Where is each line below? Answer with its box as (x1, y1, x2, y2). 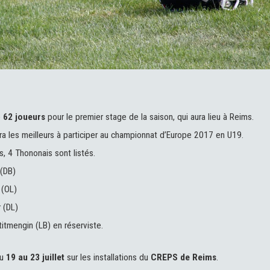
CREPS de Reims (150, 251, 216, 263)
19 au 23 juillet (5, 251, 64, 263)
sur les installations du (64, 251, 151, 263)
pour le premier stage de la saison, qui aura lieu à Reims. (47, 111, 254, 123)
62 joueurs (2, 111, 48, 123)
